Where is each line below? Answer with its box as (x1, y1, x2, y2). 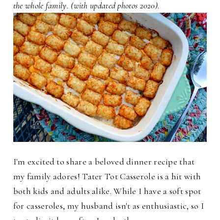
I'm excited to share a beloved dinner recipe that (13, 156, 195, 167)
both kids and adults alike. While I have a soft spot (13, 186, 201, 197)
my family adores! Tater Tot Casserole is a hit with (13, 171, 201, 182)
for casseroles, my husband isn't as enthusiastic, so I (13, 200, 204, 212)
